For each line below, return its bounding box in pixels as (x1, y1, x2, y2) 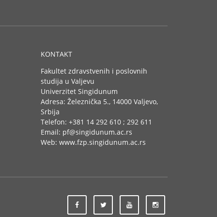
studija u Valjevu (40, 77, 94, 86)
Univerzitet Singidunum (40, 87, 118, 96)
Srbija (40, 107, 60, 116)
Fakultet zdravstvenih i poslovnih (40, 66, 147, 76)
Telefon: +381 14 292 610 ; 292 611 (40, 117, 152, 126)
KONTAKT (40, 49, 72, 59)
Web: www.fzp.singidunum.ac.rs (40, 138, 146, 147)
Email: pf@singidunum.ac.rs (40, 127, 132, 137)
